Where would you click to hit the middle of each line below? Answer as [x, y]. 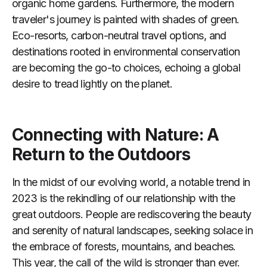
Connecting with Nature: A [116, 134]
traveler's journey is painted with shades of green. [126, 19]
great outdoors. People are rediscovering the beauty [132, 214]
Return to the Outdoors [101, 154]
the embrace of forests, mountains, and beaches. [124, 246]
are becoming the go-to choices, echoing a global [126, 67]
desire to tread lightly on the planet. [92, 83]
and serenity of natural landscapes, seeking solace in [133, 230]
